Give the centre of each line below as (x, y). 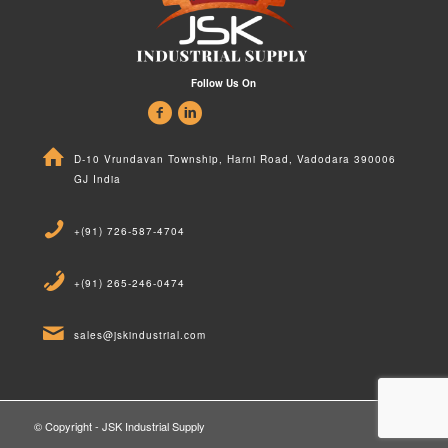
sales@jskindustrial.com (139, 334)
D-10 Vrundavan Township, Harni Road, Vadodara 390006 (234, 158)
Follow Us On (224, 82)
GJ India (97, 178)
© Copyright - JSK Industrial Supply (119, 425)
